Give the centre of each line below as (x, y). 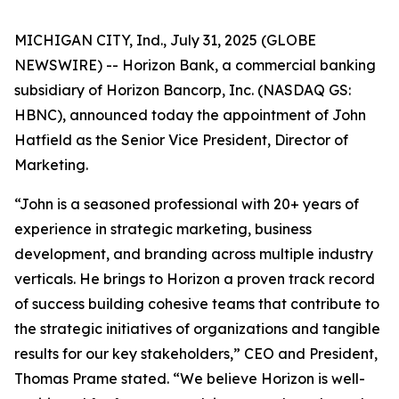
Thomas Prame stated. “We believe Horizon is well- (190, 379)
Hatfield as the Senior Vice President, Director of (181, 140)
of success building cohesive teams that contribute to (197, 304)
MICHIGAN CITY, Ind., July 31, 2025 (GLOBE (165, 40)
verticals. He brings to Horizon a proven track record (195, 279)
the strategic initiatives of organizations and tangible (197, 329)
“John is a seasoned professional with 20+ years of (187, 204)
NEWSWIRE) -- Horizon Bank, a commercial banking (195, 65)
